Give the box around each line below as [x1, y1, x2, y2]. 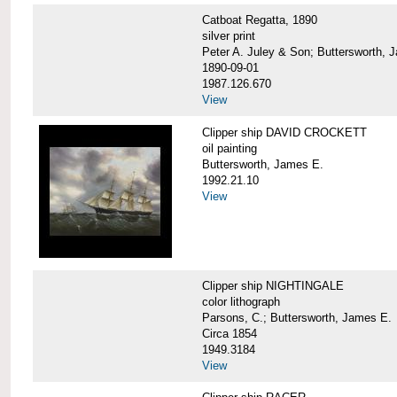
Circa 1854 [201, 326, 257, 340]
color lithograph [201, 294, 280, 308]
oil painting [201, 141, 257, 155]
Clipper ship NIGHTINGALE [201, 278, 344, 292]
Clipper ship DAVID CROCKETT [201, 125, 367, 139]
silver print [201, 29, 255, 43]
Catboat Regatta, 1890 [201, 13, 317, 27]
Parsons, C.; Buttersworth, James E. [201, 310, 392, 324]
